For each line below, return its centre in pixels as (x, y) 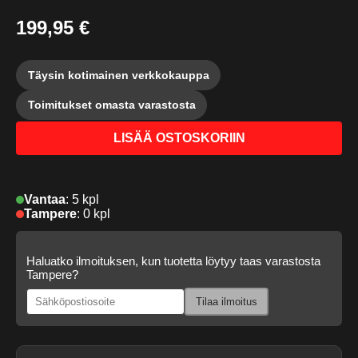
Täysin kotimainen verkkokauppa (118, 75)
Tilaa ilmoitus (227, 301)
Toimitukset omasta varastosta (111, 105)
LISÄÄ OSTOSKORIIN (179, 137)
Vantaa (45, 200)
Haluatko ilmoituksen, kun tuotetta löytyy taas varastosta (173, 261)
